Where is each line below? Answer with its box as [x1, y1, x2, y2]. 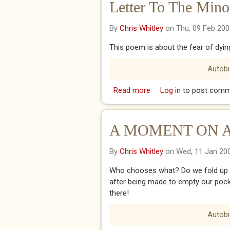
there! [109, 188, 129, 198]
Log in [160, 86, 181, 95]
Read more [113, 86, 150, 95]
